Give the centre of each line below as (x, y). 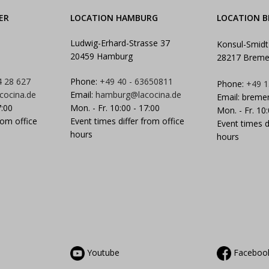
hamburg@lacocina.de (138, 94)
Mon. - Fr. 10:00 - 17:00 (115, 107)
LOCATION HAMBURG (114, 17)
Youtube (102, 252)
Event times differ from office (127, 121)
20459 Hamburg (101, 56)
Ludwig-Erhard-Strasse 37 (120, 43)
